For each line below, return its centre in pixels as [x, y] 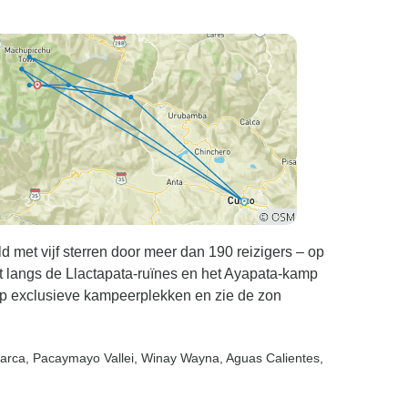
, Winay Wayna [177, 358]
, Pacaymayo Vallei [80, 358]
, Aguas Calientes [270, 358]
